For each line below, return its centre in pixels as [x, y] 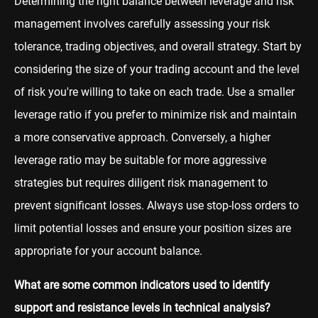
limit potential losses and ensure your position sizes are [153, 228]
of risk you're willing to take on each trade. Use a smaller [154, 92]
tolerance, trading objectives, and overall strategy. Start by [158, 46]
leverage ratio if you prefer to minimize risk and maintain [155, 114]
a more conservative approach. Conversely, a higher [142, 137]
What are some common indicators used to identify [142, 285]
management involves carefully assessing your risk [142, 23]
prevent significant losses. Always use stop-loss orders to [157, 205]
